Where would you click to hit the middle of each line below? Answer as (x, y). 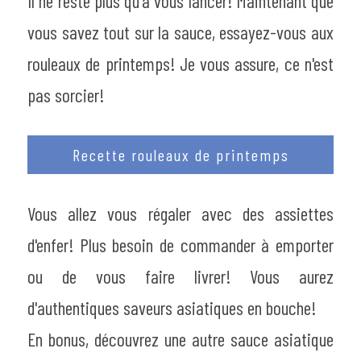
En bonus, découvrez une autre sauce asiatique (180, 339)
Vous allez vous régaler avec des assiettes (180, 213)
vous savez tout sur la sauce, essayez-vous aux (180, 32)
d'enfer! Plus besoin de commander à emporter (180, 245)
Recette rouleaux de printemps (180, 154)
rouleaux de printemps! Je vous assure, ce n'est (180, 63)
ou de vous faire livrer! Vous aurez (180, 276)
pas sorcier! (66, 95)
